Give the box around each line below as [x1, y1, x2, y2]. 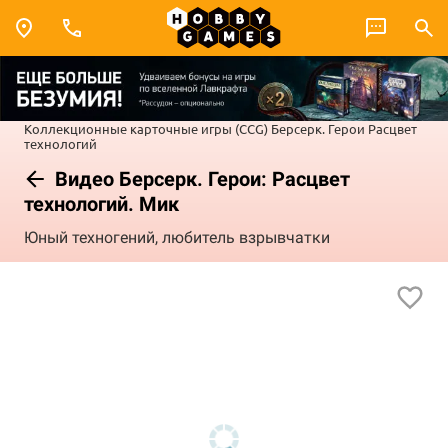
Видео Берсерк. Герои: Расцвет [50, 166, 350, 191]
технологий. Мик [24, 191, 179, 216]
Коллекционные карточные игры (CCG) [24, 119, 268, 137]
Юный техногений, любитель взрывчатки [24, 228, 330, 248]
